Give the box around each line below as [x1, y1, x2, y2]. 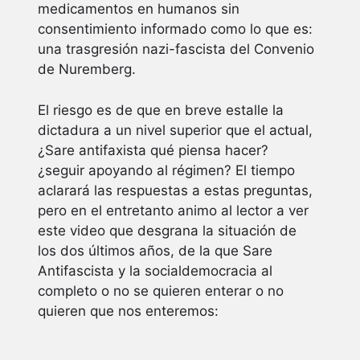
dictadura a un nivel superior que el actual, [38, 121, 313, 138]
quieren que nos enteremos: [38, 302, 227, 319]
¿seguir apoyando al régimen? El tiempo [38, 162, 295, 178]
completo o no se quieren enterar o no [38, 282, 284, 299]
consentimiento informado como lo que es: [38, 21, 313, 38]
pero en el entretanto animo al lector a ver [38, 202, 309, 219]
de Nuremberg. [38, 61, 136, 78]
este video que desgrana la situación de [38, 222, 297, 239]
